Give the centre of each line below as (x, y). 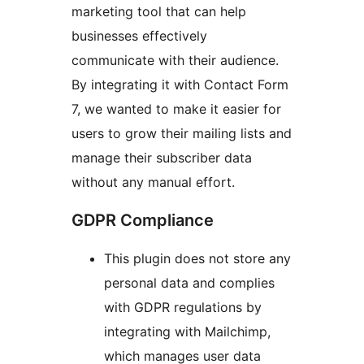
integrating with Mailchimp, (187, 332)
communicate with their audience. (175, 61)
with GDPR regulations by (183, 308)
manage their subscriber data (162, 158)
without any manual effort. (153, 182)
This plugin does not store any (197, 259)
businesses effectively (139, 36)
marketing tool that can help (159, 12)
